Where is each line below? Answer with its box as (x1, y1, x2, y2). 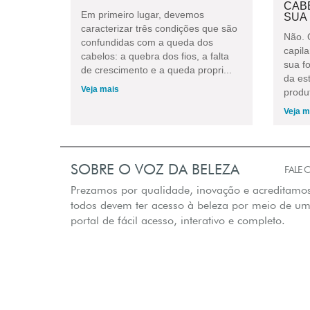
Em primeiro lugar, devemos (81, 8, 204, 20)
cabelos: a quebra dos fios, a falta (81, 50, 229, 62)
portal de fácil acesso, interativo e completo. (71, 213, 285, 227)
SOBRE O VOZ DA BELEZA (71, 160, 239, 178)
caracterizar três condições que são (81, 22, 237, 34)
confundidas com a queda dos (81, 36, 213, 48)
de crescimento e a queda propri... (81, 64, 232, 75)
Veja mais (81, 84, 119, 94)
